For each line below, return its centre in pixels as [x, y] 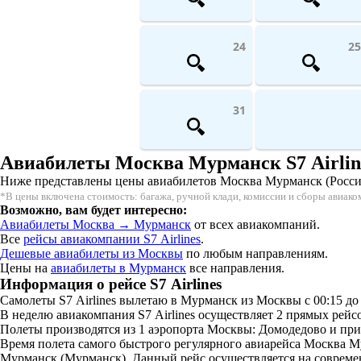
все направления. [235, 268]
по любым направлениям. [255, 253]
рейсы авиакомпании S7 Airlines [112, 239]
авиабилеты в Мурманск [118, 268]
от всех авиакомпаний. [255, 224]
